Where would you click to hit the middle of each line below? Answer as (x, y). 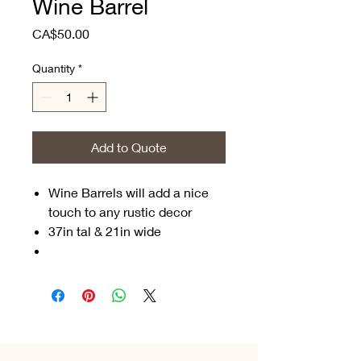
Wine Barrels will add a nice (129, 192)
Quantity (54, 68)
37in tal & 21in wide (105, 231)
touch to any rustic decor (120, 212)
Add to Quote (129, 147)
